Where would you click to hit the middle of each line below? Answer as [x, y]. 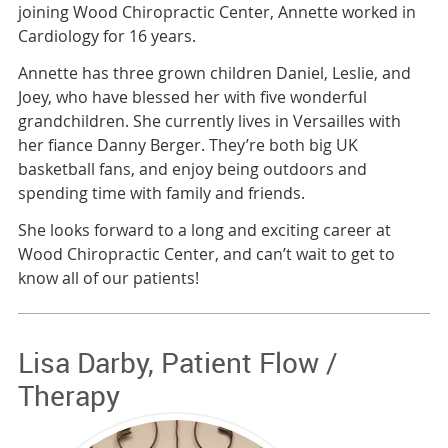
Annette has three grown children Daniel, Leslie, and [214, 73]
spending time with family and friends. [161, 193]
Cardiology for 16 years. [106, 36]
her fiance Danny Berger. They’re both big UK [187, 145]
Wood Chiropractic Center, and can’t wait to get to [206, 254]
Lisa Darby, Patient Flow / [177, 362]
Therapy [68, 395]
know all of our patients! [108, 278]
